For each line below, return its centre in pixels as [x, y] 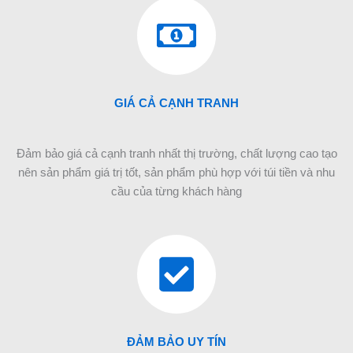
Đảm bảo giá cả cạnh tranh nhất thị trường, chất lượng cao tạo [176, 154]
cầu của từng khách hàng [176, 192]
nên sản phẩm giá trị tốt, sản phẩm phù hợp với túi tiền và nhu [176, 173]
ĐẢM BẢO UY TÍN [176, 342]
